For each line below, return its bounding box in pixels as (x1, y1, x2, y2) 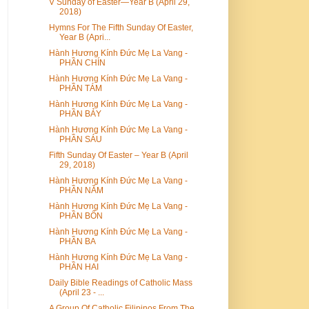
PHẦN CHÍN (59, 57, 106, 68)
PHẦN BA (59, 236, 96, 246)
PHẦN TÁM (59, 83, 102, 93)
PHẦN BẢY (59, 108, 101, 119)
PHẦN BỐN (59, 210, 103, 221)
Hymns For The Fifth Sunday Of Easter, (48, 22, 193, 32)
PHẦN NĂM (59, 185, 103, 195)
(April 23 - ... (59, 287, 104, 297)
